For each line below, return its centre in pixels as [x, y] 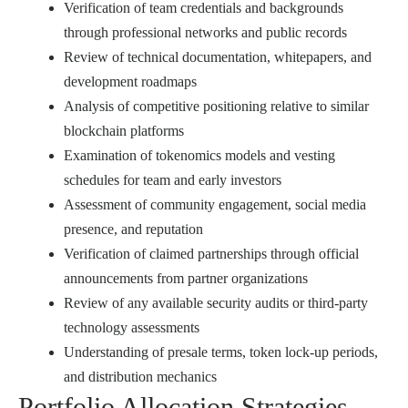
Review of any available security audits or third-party [216, 302]
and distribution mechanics [140, 376]
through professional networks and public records [205, 32]
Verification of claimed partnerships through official [211, 253]
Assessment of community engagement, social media [215, 204]
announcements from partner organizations [186, 278]
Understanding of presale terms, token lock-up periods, [221, 352]
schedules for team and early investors [173, 179]
